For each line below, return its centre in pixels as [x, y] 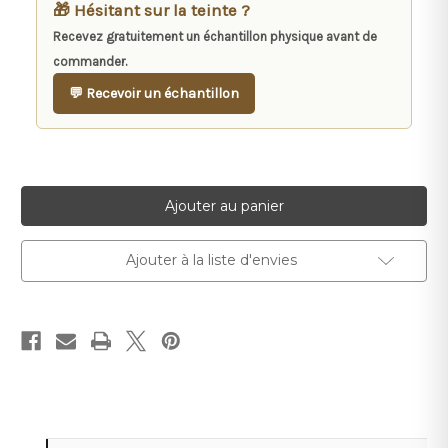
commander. [90, 62]
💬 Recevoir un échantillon [154, 94]
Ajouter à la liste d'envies [211, 260]
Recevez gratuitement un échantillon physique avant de [215, 37]
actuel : [48, 214]
